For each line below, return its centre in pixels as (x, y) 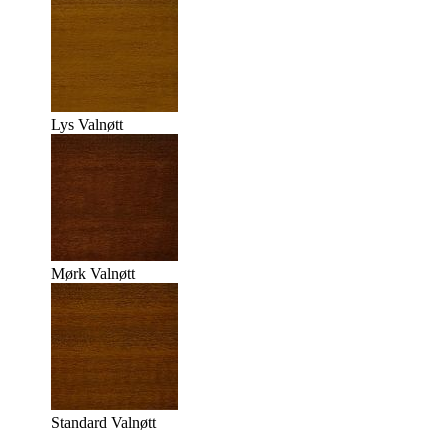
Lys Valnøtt (87, 124)
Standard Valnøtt (103, 422)
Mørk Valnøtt (93, 273)
